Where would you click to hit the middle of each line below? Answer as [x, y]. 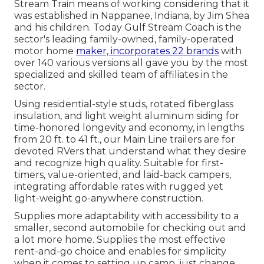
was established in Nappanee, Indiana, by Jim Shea [132, 16]
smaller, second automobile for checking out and [130, 228]
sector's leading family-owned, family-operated [124, 39]
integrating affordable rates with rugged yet [119, 187]
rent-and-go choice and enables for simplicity [120, 252]
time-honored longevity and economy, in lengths [129, 128]
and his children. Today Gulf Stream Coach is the [128, 28]
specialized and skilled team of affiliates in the [121, 75]
